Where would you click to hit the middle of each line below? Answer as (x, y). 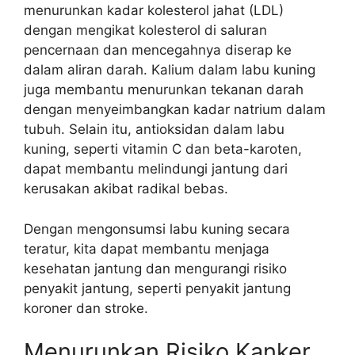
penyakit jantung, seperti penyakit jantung (157, 288)
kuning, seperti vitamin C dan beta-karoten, (163, 149)
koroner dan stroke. (86, 308)
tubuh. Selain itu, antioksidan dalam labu (154, 129)
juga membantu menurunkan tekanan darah (164, 90)
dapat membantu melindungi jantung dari (156, 169)
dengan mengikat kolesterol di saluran (145, 30)
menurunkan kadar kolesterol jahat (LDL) (154, 10)
